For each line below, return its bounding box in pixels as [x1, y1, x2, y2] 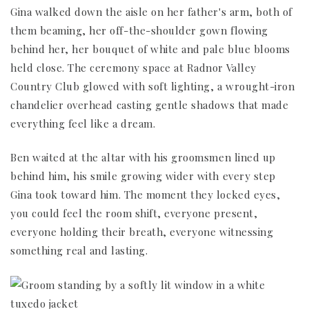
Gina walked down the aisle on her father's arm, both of [10, 4, 292, 19]
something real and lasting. [10, 243, 148, 258]
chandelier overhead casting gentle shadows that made [10, 97, 289, 112]
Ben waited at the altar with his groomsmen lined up [10, 150, 276, 165]
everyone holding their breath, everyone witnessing [10, 225, 274, 239]
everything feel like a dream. [10, 116, 156, 130]
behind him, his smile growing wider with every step [10, 169, 276, 183]
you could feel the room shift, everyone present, [10, 206, 258, 221]
